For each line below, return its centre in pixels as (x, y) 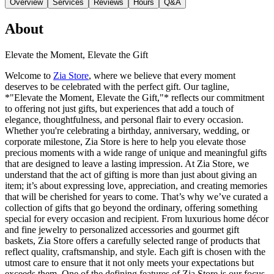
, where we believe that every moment (162, 75)
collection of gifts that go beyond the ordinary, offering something (131, 207)
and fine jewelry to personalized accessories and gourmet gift (122, 229)
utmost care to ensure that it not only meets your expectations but (129, 262)
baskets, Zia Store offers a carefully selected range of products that (132, 240)
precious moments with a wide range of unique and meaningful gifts (136, 152)
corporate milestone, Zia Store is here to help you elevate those (125, 141)
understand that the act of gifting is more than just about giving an (131, 174)
